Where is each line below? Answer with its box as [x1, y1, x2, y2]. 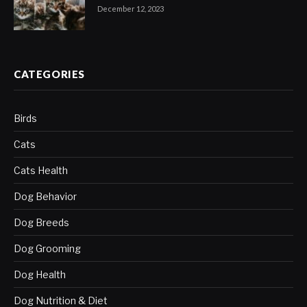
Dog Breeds [14, 216, 69, 228]
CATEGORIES [14, 67, 85, 80]
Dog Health [14, 268, 66, 280]
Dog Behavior [14, 190, 77, 202]
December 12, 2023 [97, 4, 164, 14]
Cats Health [14, 164, 68, 176]
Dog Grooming [14, 242, 81, 254]
